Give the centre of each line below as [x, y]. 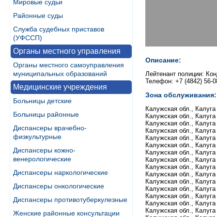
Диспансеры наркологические [61, 172]
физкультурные [37, 137]
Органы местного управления [67, 51]
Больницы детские [42, 101]
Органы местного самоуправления [69, 65]
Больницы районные [46, 114]
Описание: [163, 60]
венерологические [42, 159]
